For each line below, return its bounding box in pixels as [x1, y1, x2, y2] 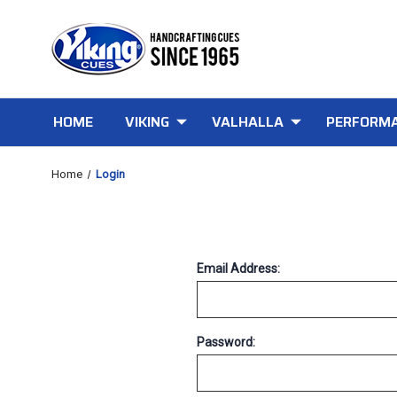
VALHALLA [211, 111, 284, 133]
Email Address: [197, 261, 280, 276]
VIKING [124, 111, 169, 133]
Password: [197, 335, 255, 349]
